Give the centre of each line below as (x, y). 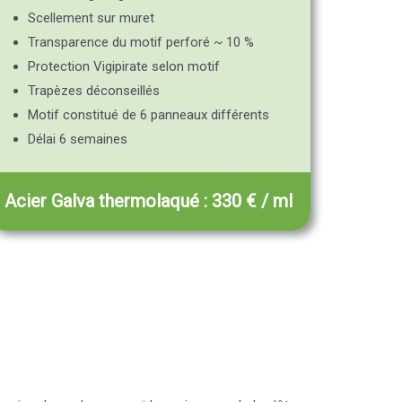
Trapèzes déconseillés (93, 91)
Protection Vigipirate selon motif (123, 67)
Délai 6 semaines (77, 140)
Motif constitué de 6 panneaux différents (148, 115)
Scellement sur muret (91, 18)
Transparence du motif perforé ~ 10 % (140, 43)
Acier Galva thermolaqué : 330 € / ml (149, 201)
